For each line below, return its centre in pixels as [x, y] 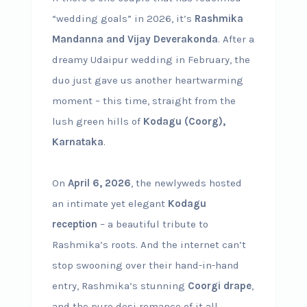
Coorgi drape [219, 285]
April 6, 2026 [99, 183]
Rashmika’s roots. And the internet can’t [149, 244]
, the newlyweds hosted [186, 183]
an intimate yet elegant [110, 203]
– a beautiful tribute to [152, 224]
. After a [236, 39]
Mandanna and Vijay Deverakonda [135, 39]
